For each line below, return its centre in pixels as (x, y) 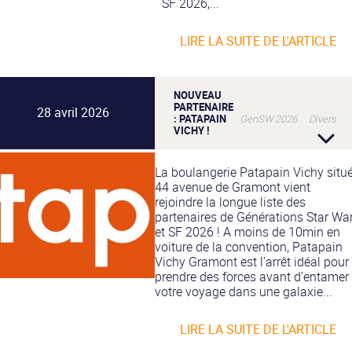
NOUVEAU (198, 95)
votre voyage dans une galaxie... (244, 291)
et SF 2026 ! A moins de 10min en (247, 231)
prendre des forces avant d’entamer (252, 276)
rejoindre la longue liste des (230, 202)
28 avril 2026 (73, 113)
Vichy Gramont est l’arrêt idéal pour (252, 261)
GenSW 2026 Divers (288, 119)
